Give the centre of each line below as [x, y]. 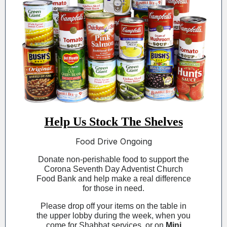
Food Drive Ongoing [113, 141]
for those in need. [113, 188]
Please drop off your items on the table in [113, 206]
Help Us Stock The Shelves [113, 122]
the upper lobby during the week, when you [113, 216]
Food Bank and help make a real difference [113, 179]
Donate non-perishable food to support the [113, 159]
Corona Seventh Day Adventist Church [113, 169]
